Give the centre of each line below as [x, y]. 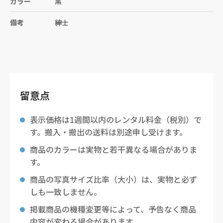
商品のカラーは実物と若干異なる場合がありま [113, 149]
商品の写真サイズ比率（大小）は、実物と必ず [113, 179]
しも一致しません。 [66, 192]
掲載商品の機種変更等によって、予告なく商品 [113, 209]
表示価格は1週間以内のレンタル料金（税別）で [116, 119]
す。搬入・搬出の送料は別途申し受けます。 [109, 132]
